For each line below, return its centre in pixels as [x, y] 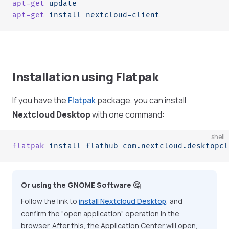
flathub [100, 146]
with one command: [128, 114]
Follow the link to [50, 201]
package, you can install [141, 100]
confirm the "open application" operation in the [100, 213]
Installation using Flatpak [86, 76]
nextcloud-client [120, 15]
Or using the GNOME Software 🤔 [81, 185]
